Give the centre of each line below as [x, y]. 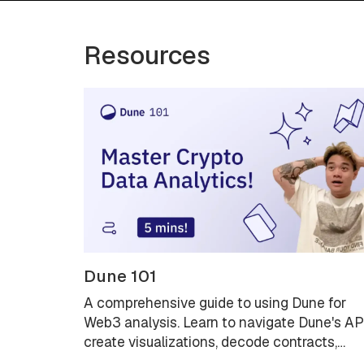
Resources [147, 54]
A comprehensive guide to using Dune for [215, 303]
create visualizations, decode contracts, [211, 342]
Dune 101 [121, 275]
